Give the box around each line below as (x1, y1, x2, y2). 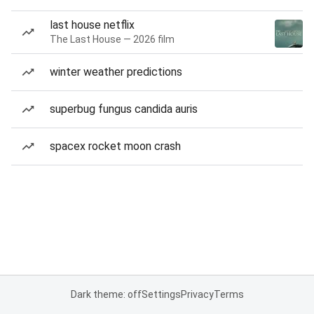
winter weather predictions (50, 65, 182, 78)
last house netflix (50, 18, 135, 32)
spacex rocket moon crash (50, 139, 181, 153)
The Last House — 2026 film (50, 34, 175, 45)
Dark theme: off (70, 289, 142, 300)
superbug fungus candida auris (50, 102, 198, 116)
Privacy (180, 289, 214, 300)
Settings (141, 289, 181, 300)
